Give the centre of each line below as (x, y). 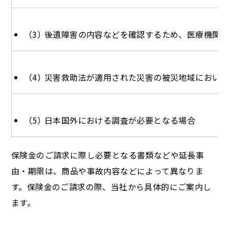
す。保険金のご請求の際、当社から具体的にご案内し (111, 187)
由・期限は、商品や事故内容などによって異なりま (108, 171)
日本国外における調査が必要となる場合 (120, 120)
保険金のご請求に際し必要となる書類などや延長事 (108, 155)
